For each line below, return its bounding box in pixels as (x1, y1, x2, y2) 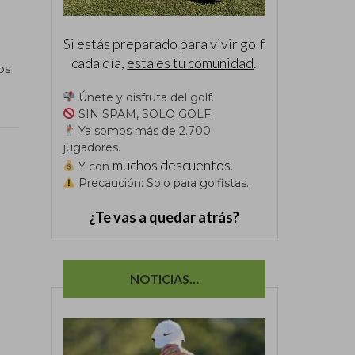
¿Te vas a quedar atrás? (89, 208, 240, 226)
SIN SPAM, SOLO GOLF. (75, 106, 214, 121)
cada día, (71, 53, 128, 71)
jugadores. (63, 139, 120, 155)
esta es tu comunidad (127, 53, 254, 71)
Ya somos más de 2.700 (75, 123, 212, 138)
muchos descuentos (113, 155, 231, 174)
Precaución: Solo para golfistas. (75, 175, 250, 190)
